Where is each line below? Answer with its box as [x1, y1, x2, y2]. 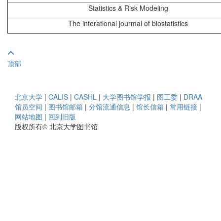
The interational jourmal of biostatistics [68, 18, 188, 29]
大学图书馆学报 [103, 92, 151, 102]
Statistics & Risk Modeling [88, 3, 168, 13]
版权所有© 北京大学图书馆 [15, 121, 98, 132]
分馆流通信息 [89, 102, 130, 112]
